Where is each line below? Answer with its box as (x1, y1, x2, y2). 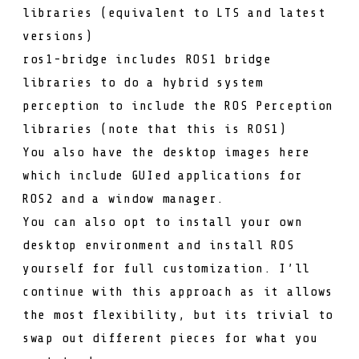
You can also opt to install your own (22, 214, 303, 229)
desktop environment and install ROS (22, 237, 295, 252)
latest (279, 5, 326, 20)
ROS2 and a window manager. (22, 191, 225, 206)
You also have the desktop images (22, 144, 280, 159)
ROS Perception (224, 98, 334, 113)
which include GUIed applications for (22, 167, 303, 183)
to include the (100, 98, 225, 113)
